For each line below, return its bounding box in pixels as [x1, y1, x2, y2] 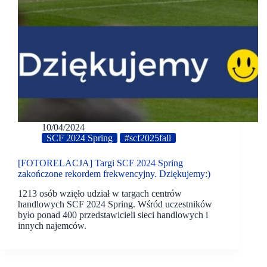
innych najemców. [18, 220, 86, 231]
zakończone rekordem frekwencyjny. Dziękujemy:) [18, 169, 210, 179]
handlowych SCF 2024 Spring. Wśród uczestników [18, 198, 212, 209]
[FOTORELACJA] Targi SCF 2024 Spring [18, 158, 183, 169]
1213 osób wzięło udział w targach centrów [18, 188, 182, 198]
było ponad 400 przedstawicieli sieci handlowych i [18, 209, 208, 220]
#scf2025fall [125, 133, 171, 144]
